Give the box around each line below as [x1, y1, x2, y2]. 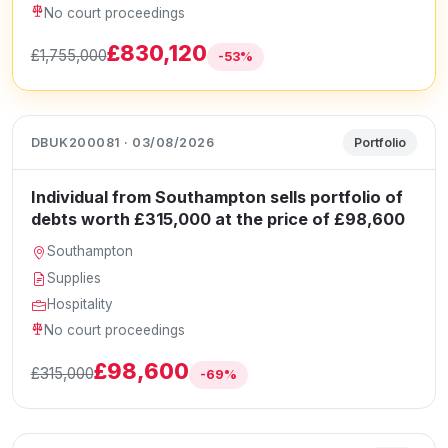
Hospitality [47, 296, 114, 313]
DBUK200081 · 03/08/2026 [30, 134, 215, 150]
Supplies [47, 269, 102, 286]
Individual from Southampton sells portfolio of [30, 187, 403, 208]
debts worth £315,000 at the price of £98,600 [30, 209, 405, 230]
